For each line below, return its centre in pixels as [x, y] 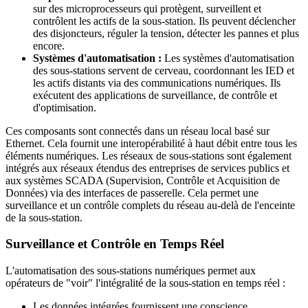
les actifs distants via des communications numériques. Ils [157, 82]
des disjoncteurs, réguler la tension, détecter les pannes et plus [166, 33]
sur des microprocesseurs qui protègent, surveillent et [147, 8]
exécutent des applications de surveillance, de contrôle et [155, 95]
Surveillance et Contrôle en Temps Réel [115, 244]
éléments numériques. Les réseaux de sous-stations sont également [148, 155]
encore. [49, 45]
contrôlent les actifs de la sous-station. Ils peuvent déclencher [164, 21]
